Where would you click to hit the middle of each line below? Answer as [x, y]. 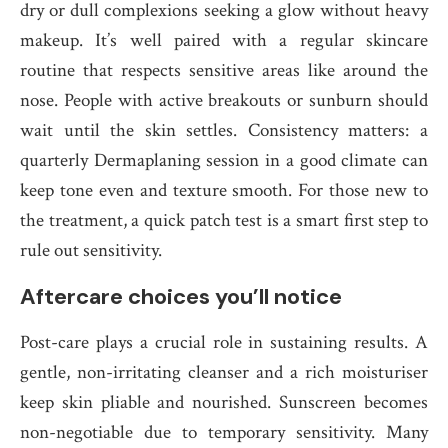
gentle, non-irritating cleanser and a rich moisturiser [224, 372]
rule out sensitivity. [91, 250]
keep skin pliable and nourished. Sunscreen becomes [224, 402]
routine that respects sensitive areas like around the [224, 70]
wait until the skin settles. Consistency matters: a [224, 130]
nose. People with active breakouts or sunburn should [224, 100]
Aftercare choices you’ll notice [181, 296]
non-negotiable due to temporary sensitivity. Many [224, 432]
